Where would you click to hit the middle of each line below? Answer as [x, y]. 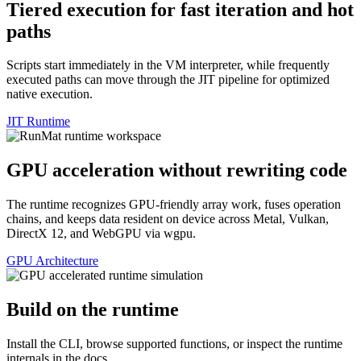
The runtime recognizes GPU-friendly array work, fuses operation [174, 205]
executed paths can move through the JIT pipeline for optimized [168, 80]
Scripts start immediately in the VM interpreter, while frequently [168, 65]
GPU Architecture [52, 261]
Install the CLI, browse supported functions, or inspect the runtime [174, 344]
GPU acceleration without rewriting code [177, 170]
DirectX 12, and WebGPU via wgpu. [101, 234]
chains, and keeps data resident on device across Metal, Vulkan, [168, 219]
